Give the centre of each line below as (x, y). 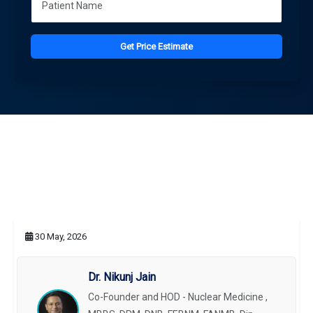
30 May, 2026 (60, 237)
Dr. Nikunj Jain (122, 277)
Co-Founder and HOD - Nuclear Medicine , (178, 297)
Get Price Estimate (156, 46)
